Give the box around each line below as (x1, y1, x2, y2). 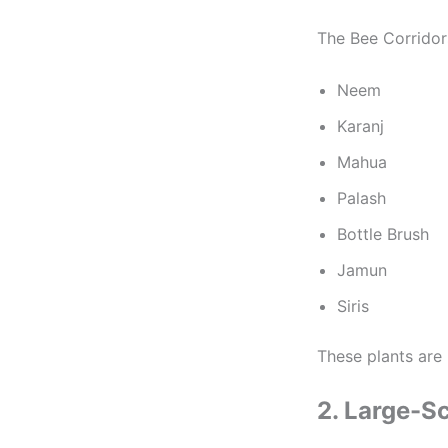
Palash (337, 187, 386, 208)
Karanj (337, 115, 384, 136)
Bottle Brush (337, 223, 429, 244)
